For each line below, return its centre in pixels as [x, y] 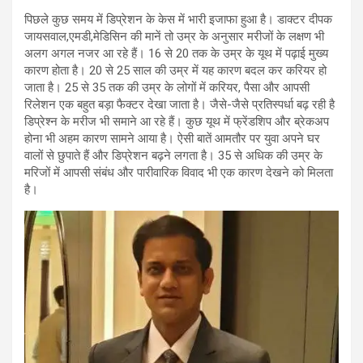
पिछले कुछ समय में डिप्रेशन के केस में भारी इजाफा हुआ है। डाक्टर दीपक [178, 19]
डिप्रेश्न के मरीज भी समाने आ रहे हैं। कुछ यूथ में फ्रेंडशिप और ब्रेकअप [177, 121]
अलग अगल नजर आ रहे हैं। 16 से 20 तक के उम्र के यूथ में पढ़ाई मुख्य [176, 53]
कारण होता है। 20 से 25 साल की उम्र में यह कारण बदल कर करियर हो [175, 70]
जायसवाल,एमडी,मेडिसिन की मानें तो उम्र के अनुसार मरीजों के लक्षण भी [174, 36]
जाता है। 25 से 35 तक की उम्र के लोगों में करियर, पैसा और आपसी [167, 87]
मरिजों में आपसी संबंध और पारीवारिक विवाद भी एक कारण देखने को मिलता [179, 172]
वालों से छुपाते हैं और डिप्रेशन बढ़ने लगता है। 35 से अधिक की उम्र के [173, 155]
